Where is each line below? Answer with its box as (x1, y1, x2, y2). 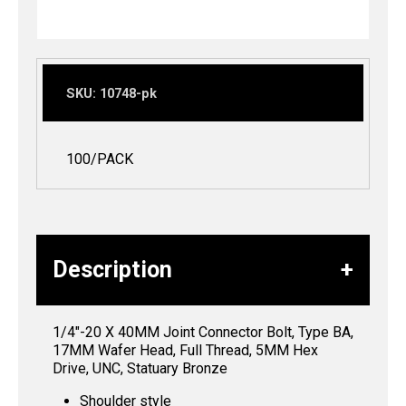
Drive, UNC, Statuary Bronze (53, 359, 227, 377)
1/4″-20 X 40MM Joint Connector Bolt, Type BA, (53, 323, 353, 341)
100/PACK (66, 150, 133, 168)
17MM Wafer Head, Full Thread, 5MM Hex (53, 341, 318, 359)
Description (53, 256, 172, 283)
